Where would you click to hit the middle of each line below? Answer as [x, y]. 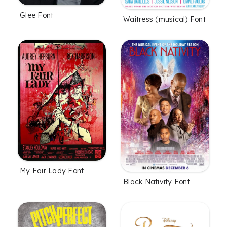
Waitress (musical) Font [164, 19]
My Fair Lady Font [52, 171]
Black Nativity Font [157, 182]
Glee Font [37, 15]
